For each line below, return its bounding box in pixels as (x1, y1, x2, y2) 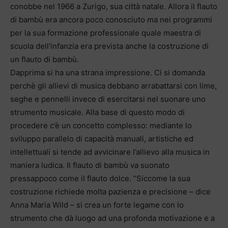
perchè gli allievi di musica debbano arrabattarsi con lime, (10, 80, 217, 91)
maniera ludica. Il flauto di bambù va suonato (10, 160, 169, 170)
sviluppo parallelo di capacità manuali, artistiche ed (10, 133, 193, 144)
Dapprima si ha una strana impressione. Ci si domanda (10, 67, 205, 77)
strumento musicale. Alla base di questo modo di (10, 107, 185, 117)
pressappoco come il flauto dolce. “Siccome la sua (10, 173, 190, 183)
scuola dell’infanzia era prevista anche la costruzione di (10, 41, 209, 51)
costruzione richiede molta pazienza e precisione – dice (10, 186, 211, 196)
